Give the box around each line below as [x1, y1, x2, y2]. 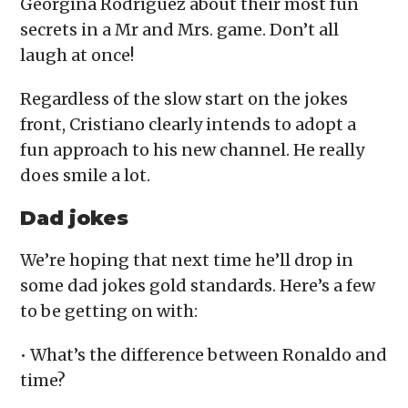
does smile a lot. [20, 165, 151, 187]
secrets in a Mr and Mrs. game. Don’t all [20, 19, 340, 41]
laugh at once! [20, 45, 138, 66]
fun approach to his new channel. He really [20, 139, 365, 161]
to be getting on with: [20, 301, 199, 322]
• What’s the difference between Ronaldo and [20, 344, 388, 366]
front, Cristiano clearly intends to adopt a [20, 114, 357, 136]
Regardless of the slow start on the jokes [20, 88, 349, 110]
